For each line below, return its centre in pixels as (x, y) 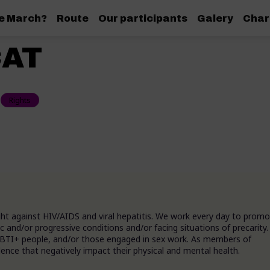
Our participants (143, 18)
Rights (20, 100)
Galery (215, 18)
